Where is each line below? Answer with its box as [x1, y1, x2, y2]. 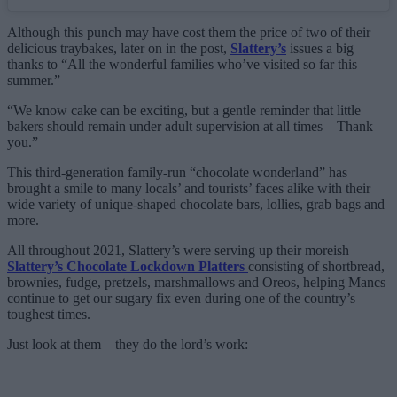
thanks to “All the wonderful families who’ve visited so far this [7, 57, 357, 73]
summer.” [7, 73, 60, 89]
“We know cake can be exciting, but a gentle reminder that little [7, 103, 361, 119]
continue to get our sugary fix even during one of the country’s [7, 291, 355, 307]
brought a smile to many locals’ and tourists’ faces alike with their [7, 181, 370, 197]
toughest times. [7, 307, 90, 323]
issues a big [286, 41, 354, 57]
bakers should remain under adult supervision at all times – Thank [7, 119, 373, 135]
